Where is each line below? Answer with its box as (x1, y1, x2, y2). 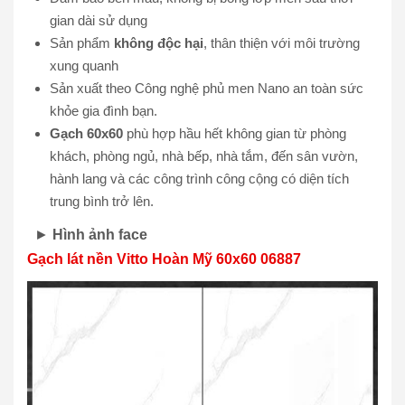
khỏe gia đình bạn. (50, 103, 157, 118)
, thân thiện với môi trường (203, 35, 360, 51)
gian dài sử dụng (50, 13, 147, 28)
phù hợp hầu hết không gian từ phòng (123, 126, 346, 141)
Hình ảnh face (52, 227, 147, 242)
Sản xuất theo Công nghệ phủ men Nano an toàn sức (50, 80, 363, 96)
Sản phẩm (50, 35, 114, 51)
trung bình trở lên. (50, 193, 154, 209)
